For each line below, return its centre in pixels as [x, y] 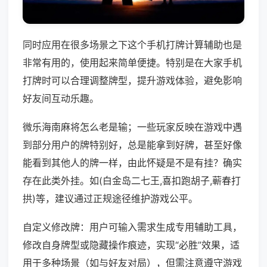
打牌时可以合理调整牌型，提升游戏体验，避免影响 [132, 81]
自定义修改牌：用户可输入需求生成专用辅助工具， [132, 227]
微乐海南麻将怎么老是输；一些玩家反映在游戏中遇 [132, 127]
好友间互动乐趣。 [61, 99]
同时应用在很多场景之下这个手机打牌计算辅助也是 [132, 45]
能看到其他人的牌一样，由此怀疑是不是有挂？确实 [132, 163]
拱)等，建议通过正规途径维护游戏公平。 [110, 199]
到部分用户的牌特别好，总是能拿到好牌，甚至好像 [132, 145]
